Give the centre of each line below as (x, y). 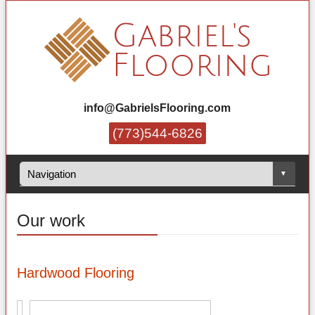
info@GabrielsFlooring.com (157, 108)
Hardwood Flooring (75, 273)
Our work (51, 220)
